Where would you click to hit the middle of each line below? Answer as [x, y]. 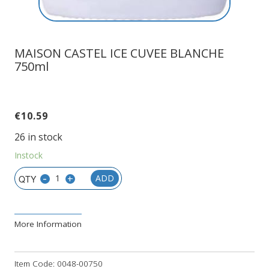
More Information [48, 224]
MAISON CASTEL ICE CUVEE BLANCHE [119, 53]
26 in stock [38, 137]
